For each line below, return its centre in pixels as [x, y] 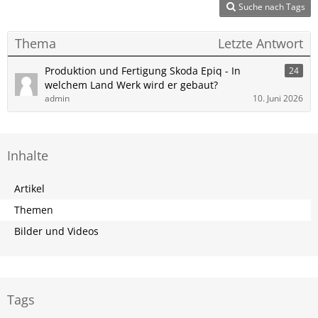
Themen [34, 210]
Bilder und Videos [56, 231]
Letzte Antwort [261, 43]
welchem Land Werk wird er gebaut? [131, 85]
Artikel [29, 188]
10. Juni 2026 [278, 98]
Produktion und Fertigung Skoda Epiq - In [143, 71]
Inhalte [28, 155]
